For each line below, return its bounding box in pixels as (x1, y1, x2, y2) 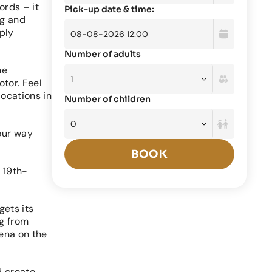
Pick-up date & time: (64, 4, 154, 15)
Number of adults (64, 49, 141, 59)
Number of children (64, 93, 151, 104)
